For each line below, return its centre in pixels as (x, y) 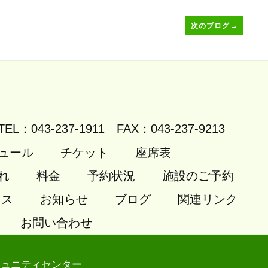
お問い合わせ (56, 222)
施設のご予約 (198, 176)
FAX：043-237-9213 (171, 128)
